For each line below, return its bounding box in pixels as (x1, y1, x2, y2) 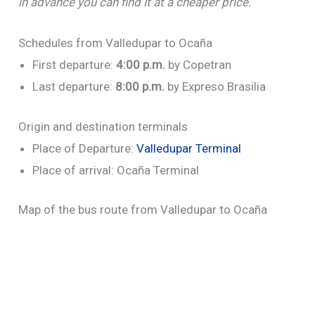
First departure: (32, 58, 117, 72)
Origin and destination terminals (18, 119, 188, 134)
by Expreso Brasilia (167, 79, 266, 94)
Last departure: (32, 79, 116, 94)
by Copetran (165, 58, 232, 72)
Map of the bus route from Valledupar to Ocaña (18, 202, 268, 217)
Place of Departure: (32, 141, 137, 155)
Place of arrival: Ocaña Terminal (32, 162, 200, 177)
